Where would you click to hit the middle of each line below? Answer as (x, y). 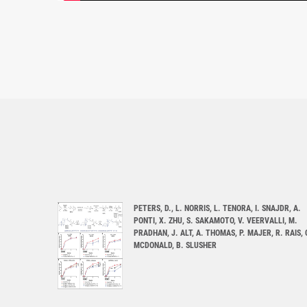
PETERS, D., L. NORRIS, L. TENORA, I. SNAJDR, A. (217, 209)
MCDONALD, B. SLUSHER (175, 246)
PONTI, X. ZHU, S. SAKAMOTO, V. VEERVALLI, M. (216, 221)
